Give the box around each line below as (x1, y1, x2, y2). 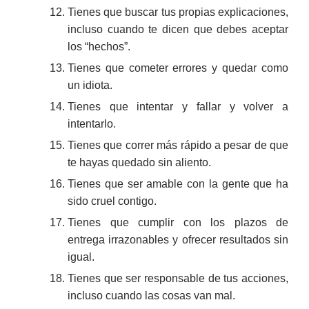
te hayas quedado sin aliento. (68, 156, 211, 168)
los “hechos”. (68, 40, 130, 52)
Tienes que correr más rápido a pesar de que (68, 139, 288, 151)
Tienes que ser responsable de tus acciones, (68, 272, 288, 284)
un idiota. (68, 79, 112, 91)
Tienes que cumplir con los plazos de (68, 216, 288, 228)
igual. (68, 250, 94, 263)
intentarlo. (68, 117, 116, 130)
